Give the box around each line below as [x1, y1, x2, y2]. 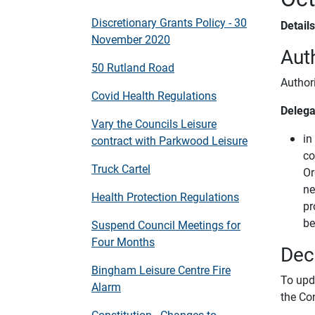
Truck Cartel [91, 161, 150, 176]
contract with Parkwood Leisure [91, 133, 247, 148]
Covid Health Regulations [91, 88, 217, 103]
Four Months [91, 234, 155, 249]
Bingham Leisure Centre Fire [91, 262, 231, 277]
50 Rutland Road [91, 60, 174, 75]
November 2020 [91, 32, 170, 46]
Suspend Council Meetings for [91, 217, 240, 232]
